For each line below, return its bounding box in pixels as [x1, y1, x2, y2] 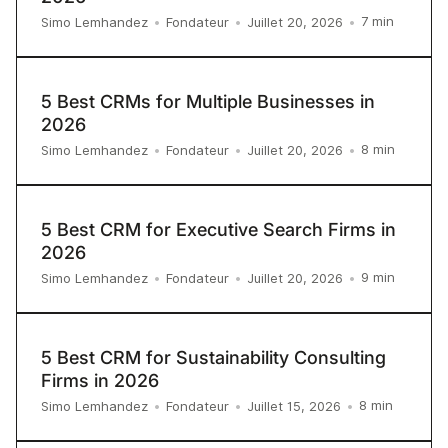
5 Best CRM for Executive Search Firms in [41, 218, 396, 240]
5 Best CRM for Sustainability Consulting [41, 346, 386, 368]
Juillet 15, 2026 [247, 397, 341, 414]
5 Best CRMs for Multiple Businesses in [41, 90, 375, 112]
